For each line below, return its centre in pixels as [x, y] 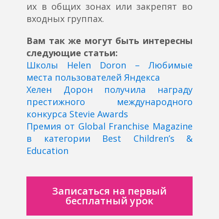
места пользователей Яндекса [93, 77]
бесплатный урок [109, 201]
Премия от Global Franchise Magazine [109, 126]
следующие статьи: [72, 53]
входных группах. [65, 19]
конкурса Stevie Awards [77, 114]
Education [47, 151]
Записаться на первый [109, 191]
